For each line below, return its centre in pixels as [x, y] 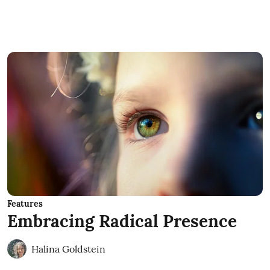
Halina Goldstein [68, 249]
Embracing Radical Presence [122, 221]
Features [25, 203]
